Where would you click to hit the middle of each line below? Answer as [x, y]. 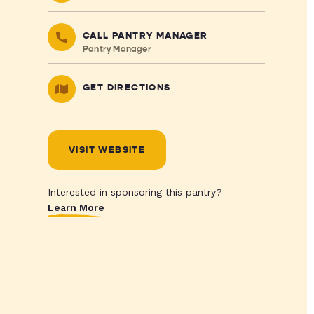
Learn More [76, 207]
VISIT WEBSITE [107, 150]
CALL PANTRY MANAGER [145, 36]
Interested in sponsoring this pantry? [135, 192]
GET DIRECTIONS [127, 88]
